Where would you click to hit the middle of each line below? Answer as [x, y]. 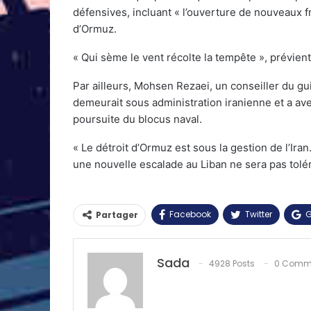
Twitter [258, 214]
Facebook [190, 214]
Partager [117, 215]
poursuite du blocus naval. [137, 119]
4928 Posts [232, 263]
